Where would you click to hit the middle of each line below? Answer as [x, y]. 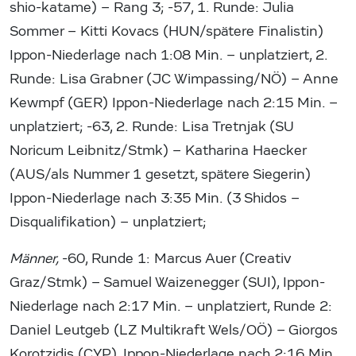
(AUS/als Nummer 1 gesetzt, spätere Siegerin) [160, 175]
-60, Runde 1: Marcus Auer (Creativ [176, 259]
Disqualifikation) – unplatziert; [108, 222]
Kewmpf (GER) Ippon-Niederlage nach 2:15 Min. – [174, 103]
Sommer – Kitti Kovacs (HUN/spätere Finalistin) [166, 32]
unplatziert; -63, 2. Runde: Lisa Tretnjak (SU [152, 127]
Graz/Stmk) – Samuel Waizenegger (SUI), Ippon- [167, 283]
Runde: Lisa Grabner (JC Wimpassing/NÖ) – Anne [174, 79]
